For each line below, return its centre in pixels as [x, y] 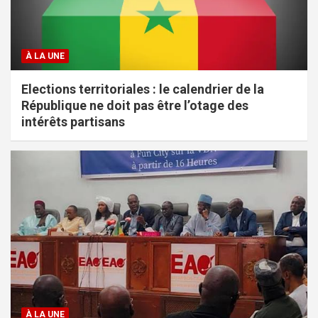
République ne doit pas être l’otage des [135, 106]
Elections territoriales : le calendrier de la [143, 89]
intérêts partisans [73, 122]
